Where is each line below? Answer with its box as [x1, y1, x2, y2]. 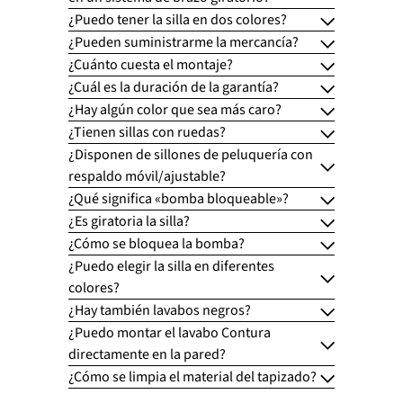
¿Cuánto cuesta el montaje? [68, 55, 233, 76]
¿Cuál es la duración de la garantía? [68, 77, 279, 98]
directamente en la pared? [68, 345, 226, 365]
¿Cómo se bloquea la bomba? [68, 234, 245, 255]
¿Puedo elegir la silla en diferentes [68, 256, 274, 277]
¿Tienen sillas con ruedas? [68, 122, 226, 143]
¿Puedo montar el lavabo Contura [68, 323, 271, 344]
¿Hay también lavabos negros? [68, 300, 251, 321]
